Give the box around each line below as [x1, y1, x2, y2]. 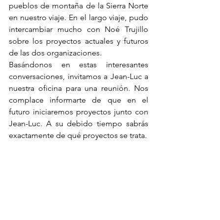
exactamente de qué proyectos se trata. [9, 131, 147, 140]
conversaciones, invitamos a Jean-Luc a [9, 72, 148, 81]
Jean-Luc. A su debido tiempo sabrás [9, 119, 148, 128]
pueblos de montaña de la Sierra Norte [9, 1, 148, 10]
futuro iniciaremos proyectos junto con [9, 107, 148, 116]
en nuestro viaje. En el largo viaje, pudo [9, 13, 148, 22]
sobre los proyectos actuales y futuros [9, 36, 148, 46]
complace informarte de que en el [9, 95, 148, 105]
